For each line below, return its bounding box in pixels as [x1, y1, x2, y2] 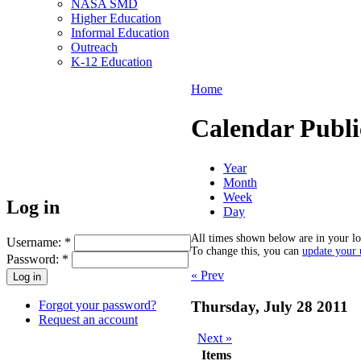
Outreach [71, 40, 118, 54]
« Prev [191, 268, 224, 283]
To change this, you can [191, 244, 302, 257]
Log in [6, 196, 60, 218]
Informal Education [71, 26, 169, 39]
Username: [6, 234, 64, 249]
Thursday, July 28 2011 [191, 298, 348, 316]
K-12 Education [71, 55, 152, 68]
